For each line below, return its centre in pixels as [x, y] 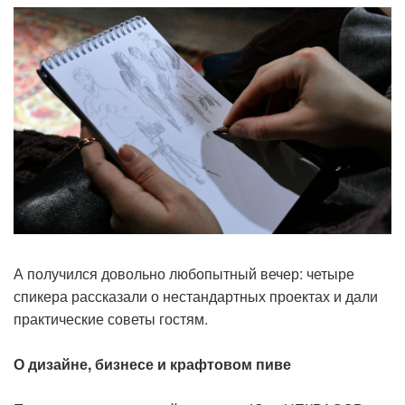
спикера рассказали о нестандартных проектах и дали [196, 296]
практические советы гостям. [111, 318]
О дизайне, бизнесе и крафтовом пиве [152, 363]
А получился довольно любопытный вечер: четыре [184, 273]
